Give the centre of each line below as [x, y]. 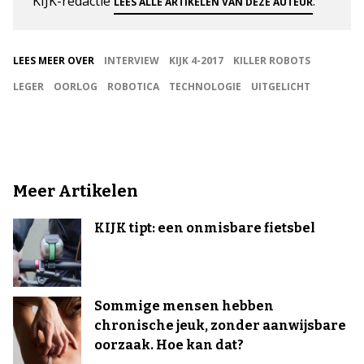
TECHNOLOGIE [205, 87]
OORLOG [76, 87]
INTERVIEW [132, 61]
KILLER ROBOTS [272, 61]
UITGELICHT [281, 87]
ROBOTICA [133, 87]
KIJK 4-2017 [196, 61]
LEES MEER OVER [54, 61]
